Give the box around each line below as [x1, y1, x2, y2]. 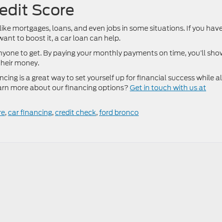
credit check [55, 108, 96, 118]
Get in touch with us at [130, 83, 206, 93]
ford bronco [99, 108, 139, 118]
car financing [8, 108, 52, 118]
